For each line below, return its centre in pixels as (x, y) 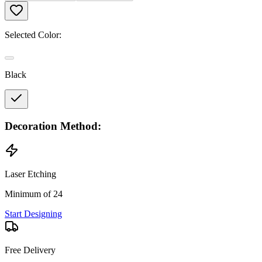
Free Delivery (30, 250)
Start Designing (33, 214)
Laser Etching (30, 174)
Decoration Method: (53, 126)
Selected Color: (33, 35)
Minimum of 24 (34, 194)
